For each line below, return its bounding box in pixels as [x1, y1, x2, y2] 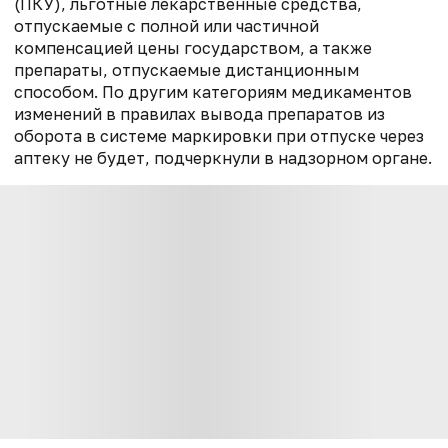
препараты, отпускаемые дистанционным [14, 60, 359, 81]
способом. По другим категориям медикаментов [14, 82, 412, 103]
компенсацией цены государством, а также [14, 38, 372, 59]
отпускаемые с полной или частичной [14, 16, 319, 37]
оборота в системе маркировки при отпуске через [14, 126, 424, 147]
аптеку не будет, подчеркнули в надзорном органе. [14, 148, 432, 169]
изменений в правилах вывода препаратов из [14, 104, 385, 125]
